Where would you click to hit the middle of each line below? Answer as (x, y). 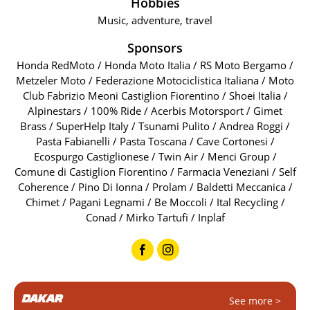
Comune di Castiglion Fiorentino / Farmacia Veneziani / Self (155, 172)
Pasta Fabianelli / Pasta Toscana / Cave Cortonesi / (155, 141)
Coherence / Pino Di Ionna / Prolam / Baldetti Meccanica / (155, 187)
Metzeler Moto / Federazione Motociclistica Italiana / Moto (155, 80)
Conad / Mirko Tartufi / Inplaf (155, 217)
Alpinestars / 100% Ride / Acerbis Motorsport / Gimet (155, 111)
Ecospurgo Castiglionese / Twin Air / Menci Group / (155, 156)
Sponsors (155, 48)
